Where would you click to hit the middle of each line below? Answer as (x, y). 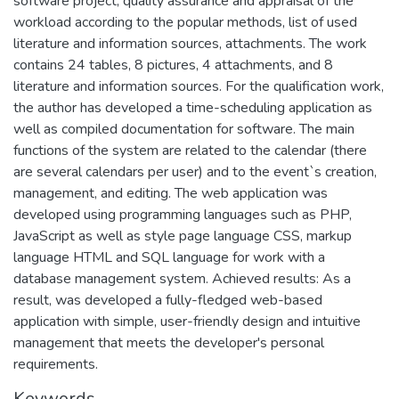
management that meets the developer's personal (169, 342)
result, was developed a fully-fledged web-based (168, 300)
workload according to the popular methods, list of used (185, 22)
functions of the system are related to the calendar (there (190, 150)
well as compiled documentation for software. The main (184, 129)
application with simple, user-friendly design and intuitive (187, 321)
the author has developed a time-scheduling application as (193, 107)
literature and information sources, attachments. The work (190, 43)
